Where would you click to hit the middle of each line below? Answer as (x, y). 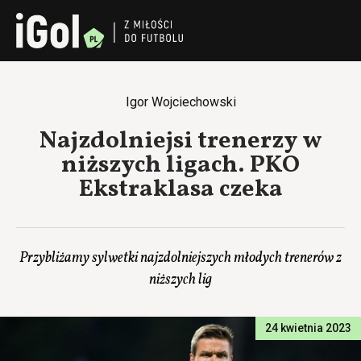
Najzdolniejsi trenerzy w (180, 141)
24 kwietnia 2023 (308, 328)
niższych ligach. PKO (180, 165)
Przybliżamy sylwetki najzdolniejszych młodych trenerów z (180, 258)
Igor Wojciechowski (180, 102)
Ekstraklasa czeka (180, 189)
